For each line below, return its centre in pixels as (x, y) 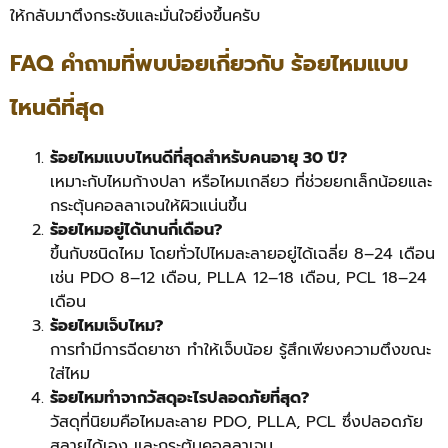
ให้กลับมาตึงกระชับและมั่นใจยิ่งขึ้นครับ (135, 15)
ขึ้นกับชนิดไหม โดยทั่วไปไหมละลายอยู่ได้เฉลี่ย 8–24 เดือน (242, 254)
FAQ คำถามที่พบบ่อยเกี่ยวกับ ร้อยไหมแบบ (209, 64)
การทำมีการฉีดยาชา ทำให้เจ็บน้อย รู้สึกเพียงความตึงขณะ (240, 350)
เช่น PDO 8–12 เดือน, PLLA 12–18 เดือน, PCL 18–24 (238, 278)
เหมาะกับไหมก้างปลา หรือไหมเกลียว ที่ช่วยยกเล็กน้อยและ (241, 182)
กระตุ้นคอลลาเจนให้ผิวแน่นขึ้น (148, 206)
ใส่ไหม (70, 374)
